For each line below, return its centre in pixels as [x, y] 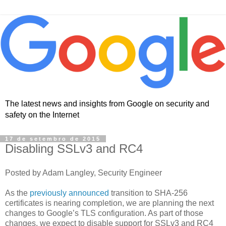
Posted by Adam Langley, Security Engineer [83, 173]
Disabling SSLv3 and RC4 [74, 149]
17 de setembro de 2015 [53, 139]
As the [17, 193]
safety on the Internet [42, 115]
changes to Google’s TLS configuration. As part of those [104, 213]
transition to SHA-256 [148, 193]
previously [48, 193]
